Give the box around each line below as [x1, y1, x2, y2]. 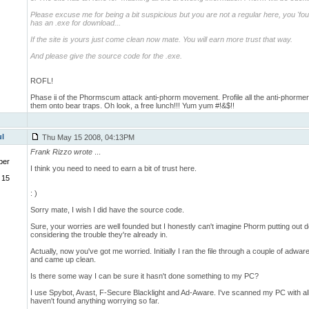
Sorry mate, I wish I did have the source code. [30, 206, 184, 214]
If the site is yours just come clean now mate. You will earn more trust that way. [30, 35, 292, 43]
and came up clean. [30, 255, 96, 263]
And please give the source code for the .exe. [30, 52, 182, 60]
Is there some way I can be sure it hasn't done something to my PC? [30, 272, 259, 280]
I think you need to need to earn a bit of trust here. [30, 164, 197, 172]
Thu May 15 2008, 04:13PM [40, 133, 134, 141]
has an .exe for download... [30, 19, 121, 27]
